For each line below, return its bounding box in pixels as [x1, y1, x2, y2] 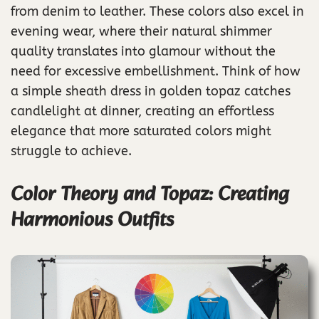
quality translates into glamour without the [11, 43, 276, 59]
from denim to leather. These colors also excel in [11, 3, 304, 19]
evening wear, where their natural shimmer [11, 23, 272, 39]
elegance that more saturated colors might [11, 122, 271, 139]
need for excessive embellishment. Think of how [11, 63, 300, 79]
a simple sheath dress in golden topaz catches [11, 83, 291, 99]
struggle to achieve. [11, 142, 132, 159]
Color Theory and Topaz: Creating [11, 177, 289, 211]
